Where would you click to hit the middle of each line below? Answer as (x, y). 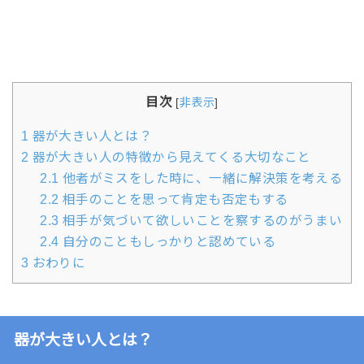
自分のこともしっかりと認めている (167, 242)
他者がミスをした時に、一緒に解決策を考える (201, 179)
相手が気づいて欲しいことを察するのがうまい (201, 221)
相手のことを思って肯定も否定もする (173, 200)
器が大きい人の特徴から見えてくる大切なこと (170, 158)
